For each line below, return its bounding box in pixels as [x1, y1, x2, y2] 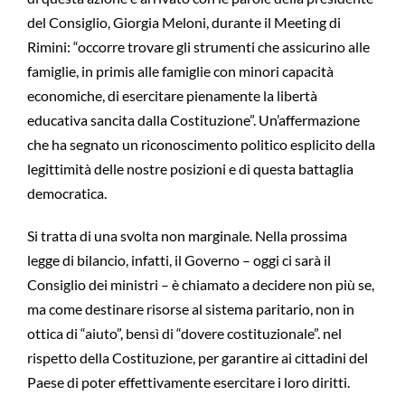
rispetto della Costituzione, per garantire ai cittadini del [26, 349, 368, 367]
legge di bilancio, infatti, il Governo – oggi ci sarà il [26, 251, 331, 269]
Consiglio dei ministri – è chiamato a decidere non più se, [26, 276, 374, 294]
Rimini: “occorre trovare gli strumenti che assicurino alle [26, 38, 370, 56]
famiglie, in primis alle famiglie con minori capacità [26, 62, 334, 80]
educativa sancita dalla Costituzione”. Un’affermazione [26, 111, 360, 129]
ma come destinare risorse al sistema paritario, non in [26, 300, 354, 318]
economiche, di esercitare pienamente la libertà [26, 87, 317, 105]
